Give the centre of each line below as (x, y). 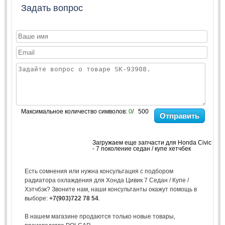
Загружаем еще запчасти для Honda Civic (152, 142)
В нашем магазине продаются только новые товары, (100, 216)
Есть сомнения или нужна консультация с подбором (99, 171)
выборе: (37, 198)
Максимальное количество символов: (75, 111)
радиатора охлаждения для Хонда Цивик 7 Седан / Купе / (106, 180)
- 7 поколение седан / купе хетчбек (141, 148)
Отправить (180, 116)
